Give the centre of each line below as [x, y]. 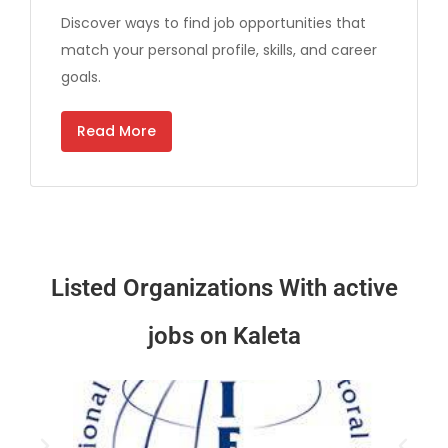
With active [338, 288]
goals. [81, 77]
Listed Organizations [164, 288]
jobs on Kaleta [224, 336]
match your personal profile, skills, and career [219, 50]
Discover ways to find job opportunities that [213, 23]
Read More [116, 131]
